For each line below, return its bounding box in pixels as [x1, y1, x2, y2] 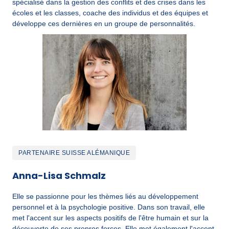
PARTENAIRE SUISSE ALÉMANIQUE [18, 149, 130, 157]
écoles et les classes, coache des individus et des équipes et [12, 9, 208, 17]
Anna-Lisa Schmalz [12, 169, 106, 182]
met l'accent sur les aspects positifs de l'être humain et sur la [12, 214, 209, 222]
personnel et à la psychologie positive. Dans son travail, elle [12, 203, 205, 212]
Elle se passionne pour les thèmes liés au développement [12, 192, 198, 201]
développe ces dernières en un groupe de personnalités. [12, 19, 195, 28]
